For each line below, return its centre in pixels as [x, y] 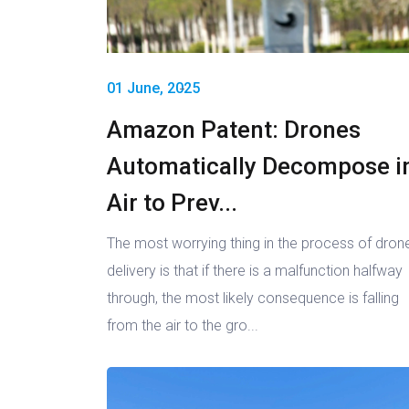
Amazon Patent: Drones [234, 130]
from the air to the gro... [183, 326]
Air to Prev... [172, 203]
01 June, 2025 [153, 89]
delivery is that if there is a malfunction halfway [255, 271]
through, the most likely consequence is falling [253, 299]
